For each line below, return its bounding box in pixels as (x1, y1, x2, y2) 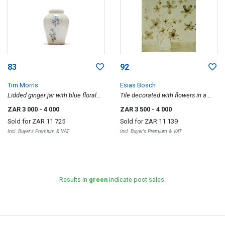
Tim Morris (8, 81, 38, 89)
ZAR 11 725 (32, 118, 65, 125)
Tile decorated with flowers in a (120, 91, 206, 99)
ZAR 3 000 (8, 105, 39, 113)
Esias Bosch (120, 81, 156, 89)
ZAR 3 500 (120, 105, 152, 113)
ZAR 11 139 (145, 118, 178, 125)
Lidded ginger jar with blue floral (8, 91, 96, 99)
